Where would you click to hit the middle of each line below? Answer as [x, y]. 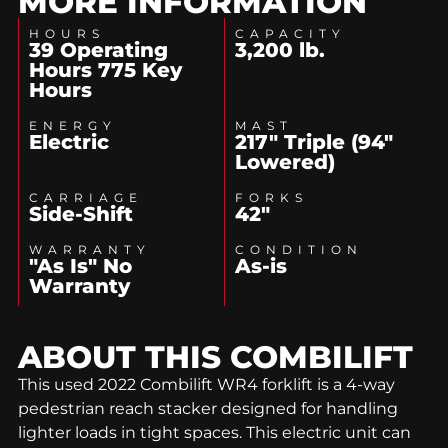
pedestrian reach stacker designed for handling [208, 408]
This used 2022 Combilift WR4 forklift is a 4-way [206, 384]
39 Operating [98, 49]
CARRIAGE [86, 197]
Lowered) [285, 161]
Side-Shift [81, 213]
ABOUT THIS [124, 356]
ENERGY [73, 125]
